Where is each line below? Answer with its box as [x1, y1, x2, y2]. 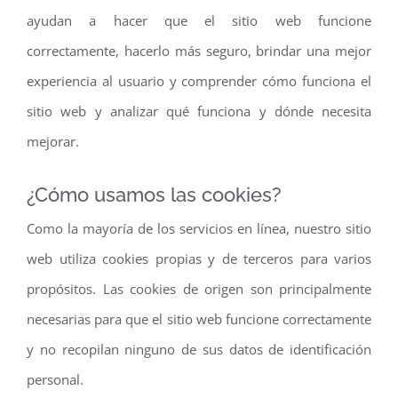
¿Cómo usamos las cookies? [27, 182, 282, 206]
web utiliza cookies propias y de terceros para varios [27, 249, 371, 267]
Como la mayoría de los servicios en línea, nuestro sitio [27, 219, 371, 237]
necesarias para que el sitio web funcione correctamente [27, 309, 371, 328]
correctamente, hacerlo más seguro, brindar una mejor [27, 41, 371, 60]
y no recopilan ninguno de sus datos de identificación [27, 339, 371, 358]
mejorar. [27, 131, 79, 150]
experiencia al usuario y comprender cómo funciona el [27, 71, 371, 90]
